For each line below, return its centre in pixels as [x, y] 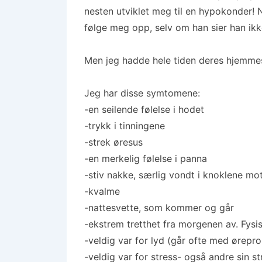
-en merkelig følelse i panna [146, 158]
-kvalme [102, 191]
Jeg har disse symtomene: [142, 93]
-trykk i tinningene [125, 126]
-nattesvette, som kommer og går [159, 208]
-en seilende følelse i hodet [144, 109]
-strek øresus [113, 142]
